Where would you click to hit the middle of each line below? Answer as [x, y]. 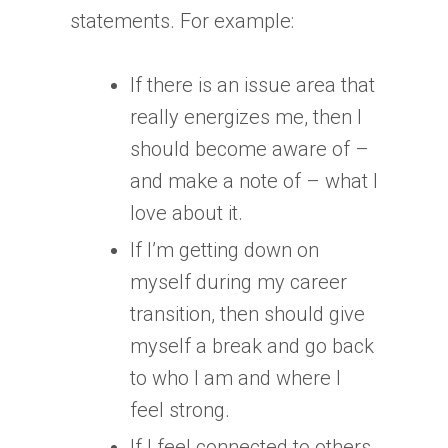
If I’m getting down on [224, 249]
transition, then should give [247, 313]
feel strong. [180, 409]
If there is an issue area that [252, 84]
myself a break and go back [252, 345]
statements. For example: [182, 20]
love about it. [186, 212]
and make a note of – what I [254, 180]
